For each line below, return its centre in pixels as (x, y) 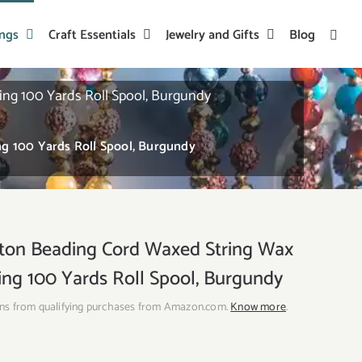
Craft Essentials (92, 35)
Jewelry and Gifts (213, 35)
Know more (259, 307)
